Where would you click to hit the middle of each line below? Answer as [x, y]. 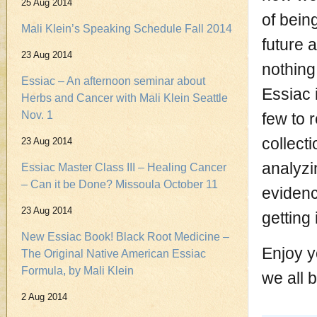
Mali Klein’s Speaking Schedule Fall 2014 [127, 29]
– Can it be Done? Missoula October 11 [120, 184]
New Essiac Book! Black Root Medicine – [125, 237]
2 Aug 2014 [44, 297]
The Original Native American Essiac [114, 254]
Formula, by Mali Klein [77, 271]
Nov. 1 [37, 115]
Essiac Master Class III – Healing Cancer [124, 167]
